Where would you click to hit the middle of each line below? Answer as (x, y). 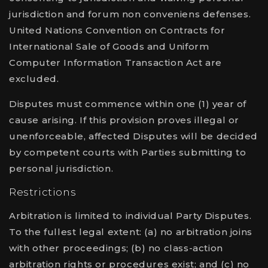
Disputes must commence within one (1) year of (128, 104)
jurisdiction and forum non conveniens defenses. (130, 14)
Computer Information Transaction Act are (116, 63)
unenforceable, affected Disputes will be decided (133, 136)
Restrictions (43, 192)
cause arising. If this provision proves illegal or (124, 120)
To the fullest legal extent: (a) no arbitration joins (131, 232)
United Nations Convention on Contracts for (117, 30)
